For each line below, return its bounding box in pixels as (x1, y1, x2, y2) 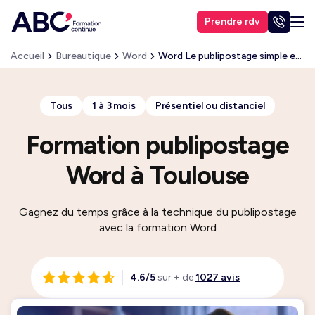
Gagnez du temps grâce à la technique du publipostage (18, 205, 297, 219)
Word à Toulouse (65, 160, 250, 191)
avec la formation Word (98, 221, 217, 234)
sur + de (155, 271, 195, 283)
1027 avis (195, 271, 240, 283)
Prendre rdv (205, 15, 260, 27)
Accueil (11, 50, 44, 62)
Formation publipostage (25, 130, 290, 160)
